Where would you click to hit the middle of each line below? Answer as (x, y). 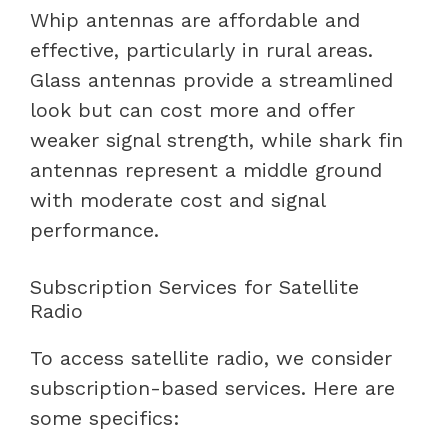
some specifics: (105, 417)
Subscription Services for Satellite (194, 286)
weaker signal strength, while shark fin (216, 139)
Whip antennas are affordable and (195, 19)
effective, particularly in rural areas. (201, 49)
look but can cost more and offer (192, 109)
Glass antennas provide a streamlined (211, 79)
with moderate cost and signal (177, 199)
